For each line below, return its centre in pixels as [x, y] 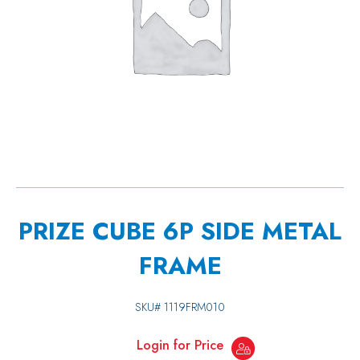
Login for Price [180, 345]
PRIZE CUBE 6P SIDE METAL [180, 231]
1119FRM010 [194, 307]
